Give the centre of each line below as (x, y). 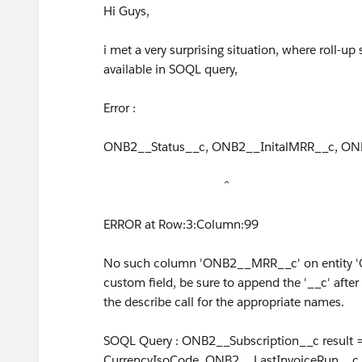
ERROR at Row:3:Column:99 (181, 224)
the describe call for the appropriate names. (224, 302)
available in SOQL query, (172, 69)
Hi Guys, (126, 11)
